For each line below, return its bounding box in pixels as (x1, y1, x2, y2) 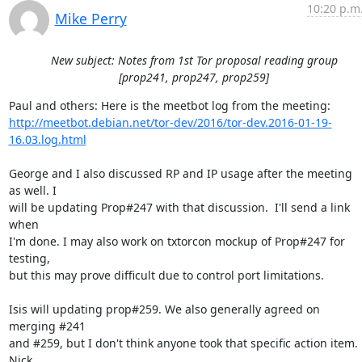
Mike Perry (54, 9, 127, 28)
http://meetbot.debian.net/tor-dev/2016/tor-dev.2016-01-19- (8, 115, 332, 130)
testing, (8, 250, 50, 266)
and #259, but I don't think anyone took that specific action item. (8, 335, 358, 351)
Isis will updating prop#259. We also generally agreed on (8, 301, 320, 317)
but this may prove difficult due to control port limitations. (8, 267, 324, 283)
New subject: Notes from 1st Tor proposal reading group (50, 53, 338, 68)
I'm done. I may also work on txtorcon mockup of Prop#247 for (8, 234, 345, 249)
